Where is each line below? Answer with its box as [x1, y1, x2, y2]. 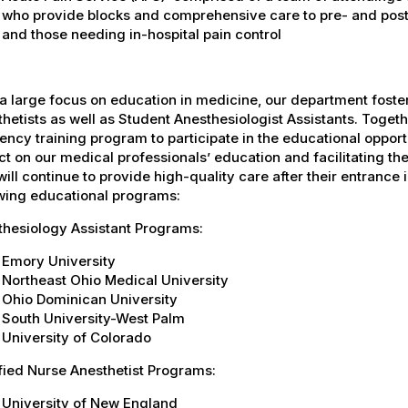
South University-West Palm [2, 309, 185, 327]
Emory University [2, 251, 116, 270]
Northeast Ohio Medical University [2, 270, 229, 289]
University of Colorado [2, 328, 151, 346]
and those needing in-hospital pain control [2, 25, 281, 43]
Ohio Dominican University [2, 290, 178, 308]
